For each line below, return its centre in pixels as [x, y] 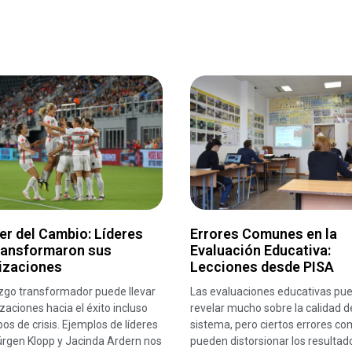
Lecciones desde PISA [262, 267]
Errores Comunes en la [263, 234]
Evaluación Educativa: [260, 251]
